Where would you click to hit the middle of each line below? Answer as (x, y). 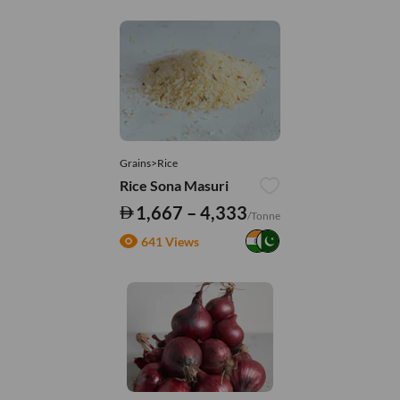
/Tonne (264, 216)
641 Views (170, 241)
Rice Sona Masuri (174, 186)
